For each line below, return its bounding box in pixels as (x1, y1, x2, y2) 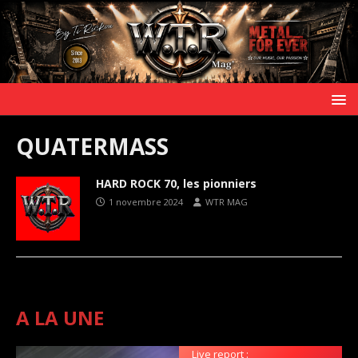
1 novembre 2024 (109, 195, 183, 208)
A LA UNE (16, 304, 104, 331)
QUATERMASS (16, 130, 169, 161)
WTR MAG (205, 195, 248, 208)
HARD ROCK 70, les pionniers (96, 175, 257, 191)
